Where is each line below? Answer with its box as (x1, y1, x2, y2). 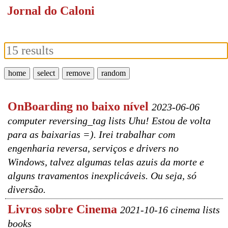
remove (66, 69, 90, 77)
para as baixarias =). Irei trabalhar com (8, 129, 175, 140)
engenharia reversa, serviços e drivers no (8, 142, 179, 154)
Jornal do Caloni (7, 4, 95, 17)
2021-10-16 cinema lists (120, 204, 220, 215)
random (101, 69, 126, 77)
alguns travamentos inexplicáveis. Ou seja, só (8, 170, 196, 181)
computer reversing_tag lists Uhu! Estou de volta (8, 115, 211, 126)
